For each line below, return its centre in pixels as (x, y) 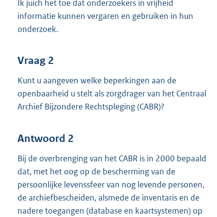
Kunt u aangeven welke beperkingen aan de (97, 81)
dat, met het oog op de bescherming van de (96, 171)
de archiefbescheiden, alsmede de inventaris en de (108, 197)
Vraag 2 (36, 61)
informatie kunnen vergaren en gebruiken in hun (105, 16)
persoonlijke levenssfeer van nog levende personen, (111, 184)
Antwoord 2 (46, 138)
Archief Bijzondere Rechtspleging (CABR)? (91, 107)
